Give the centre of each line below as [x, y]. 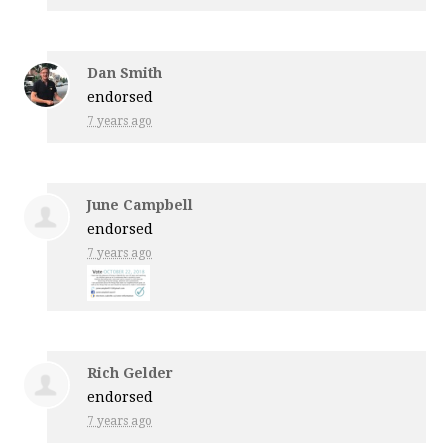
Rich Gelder [130, 373]
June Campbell [140, 204]
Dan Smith [125, 72]
